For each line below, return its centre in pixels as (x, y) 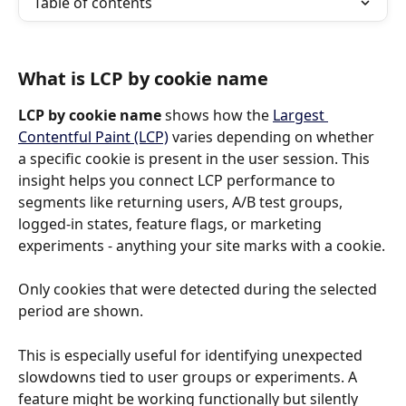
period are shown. (81, 311)
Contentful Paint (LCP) (93, 137)
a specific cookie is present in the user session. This (196, 159)
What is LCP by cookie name (143, 78)
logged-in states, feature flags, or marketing (172, 224)
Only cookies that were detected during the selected (199, 290)
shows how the (217, 115)
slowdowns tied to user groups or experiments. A (189, 377)
